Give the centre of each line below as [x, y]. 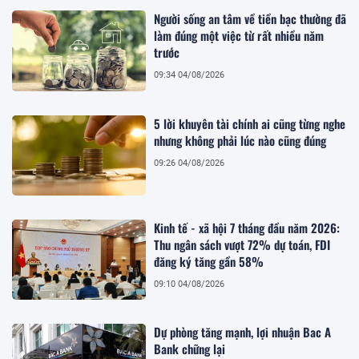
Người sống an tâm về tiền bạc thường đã [250, 19]
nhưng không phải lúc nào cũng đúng [240, 140]
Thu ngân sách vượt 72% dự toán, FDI [242, 244]
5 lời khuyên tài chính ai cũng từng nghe [250, 123]
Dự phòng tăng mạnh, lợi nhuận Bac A [243, 332]
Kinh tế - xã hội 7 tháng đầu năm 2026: [247, 227]
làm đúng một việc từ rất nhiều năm [239, 36]
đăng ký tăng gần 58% [209, 261]
